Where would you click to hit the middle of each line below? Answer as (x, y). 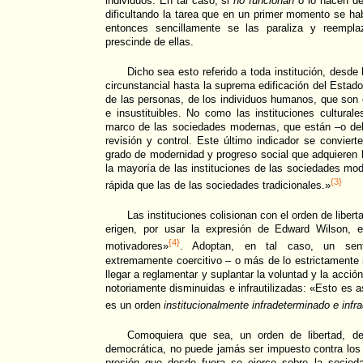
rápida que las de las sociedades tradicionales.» (218, 186)
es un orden (135, 305)
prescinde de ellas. (149, 41)
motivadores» (137, 246)
